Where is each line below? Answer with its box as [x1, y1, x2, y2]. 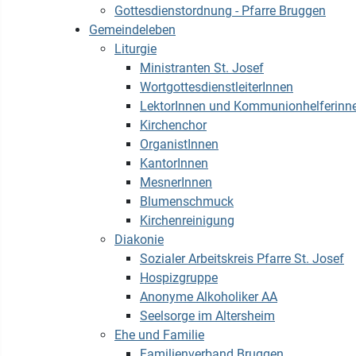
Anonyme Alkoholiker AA [140, 289, 277, 304]
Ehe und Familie [114, 327, 204, 342]
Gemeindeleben [89, 22, 176, 37]
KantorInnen [140, 156, 208, 171]
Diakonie [114, 232, 164, 247]
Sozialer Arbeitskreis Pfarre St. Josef [140, 251, 344, 266]
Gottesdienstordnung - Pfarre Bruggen [114, 3, 326, 18]
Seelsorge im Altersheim [140, 308, 275, 323]
